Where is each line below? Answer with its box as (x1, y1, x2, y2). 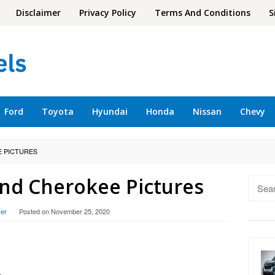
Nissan (193, 106, 222, 117)
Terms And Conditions (155, 7, 250, 18)
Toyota (42, 106, 74, 117)
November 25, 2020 (51, 206, 110, 216)
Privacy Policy (79, 7, 136, 18)
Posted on (19, 206, 51, 216)
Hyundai (92, 106, 128, 117)
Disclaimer (16, 7, 61, 18)
